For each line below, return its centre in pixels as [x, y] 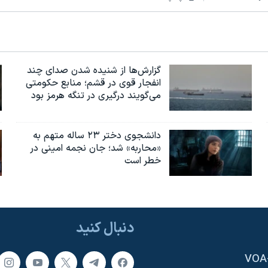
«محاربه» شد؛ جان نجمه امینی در [96, 148]
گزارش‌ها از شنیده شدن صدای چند [94, 70]
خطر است [143, 161]
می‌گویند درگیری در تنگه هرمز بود [96, 95]
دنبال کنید [105, 228]
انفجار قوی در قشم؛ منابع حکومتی [94, 83]
